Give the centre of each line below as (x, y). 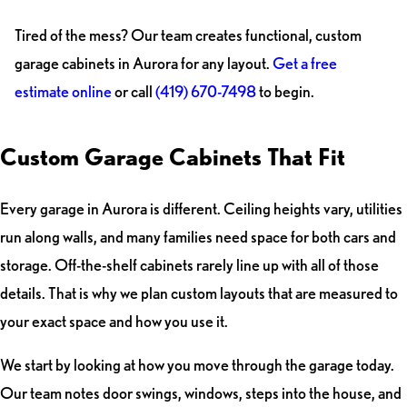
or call (133, 91)
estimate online (63, 91)
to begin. (285, 91)
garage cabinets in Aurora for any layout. (143, 63)
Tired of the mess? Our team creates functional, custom (188, 35)
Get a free (304, 63)
